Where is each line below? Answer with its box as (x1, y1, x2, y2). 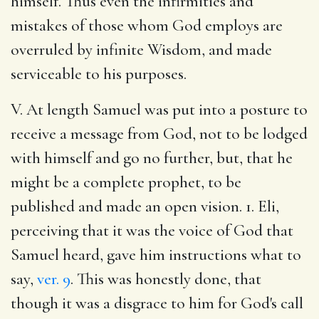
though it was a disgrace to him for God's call (11, 293, 303, 313)
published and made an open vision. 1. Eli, (11, 196, 279, 216)
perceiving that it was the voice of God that (11, 220, 293, 241)
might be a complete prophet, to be (11, 172, 241, 192)
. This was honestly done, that (70, 268, 261, 289)
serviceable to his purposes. (11, 63, 187, 84)
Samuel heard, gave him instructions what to (11, 244, 301, 265)
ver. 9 (37, 268, 70, 289)
